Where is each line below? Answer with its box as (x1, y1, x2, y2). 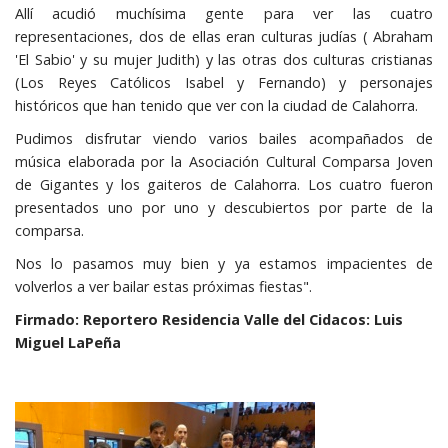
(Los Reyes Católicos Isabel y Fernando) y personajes (15, 73, 433, 92)
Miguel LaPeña (15, 333, 121, 352)
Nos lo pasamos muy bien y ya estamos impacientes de (15, 254, 433, 273)
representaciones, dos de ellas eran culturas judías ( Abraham (15, 27, 433, 46)
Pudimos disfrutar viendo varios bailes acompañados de (15, 129, 433, 148)
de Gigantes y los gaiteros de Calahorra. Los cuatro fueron (15, 175, 433, 194)
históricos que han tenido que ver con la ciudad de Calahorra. (15, 96, 418, 115)
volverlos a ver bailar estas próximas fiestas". (15, 277, 312, 296)
